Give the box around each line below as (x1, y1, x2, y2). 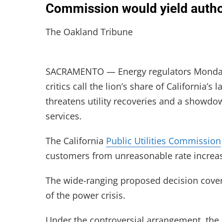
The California (46, 135, 106, 147)
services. (46, 110, 82, 122)
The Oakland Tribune (46, 26, 133, 38)
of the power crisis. (46, 189, 125, 201)
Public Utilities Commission (106, 135, 221, 147)
